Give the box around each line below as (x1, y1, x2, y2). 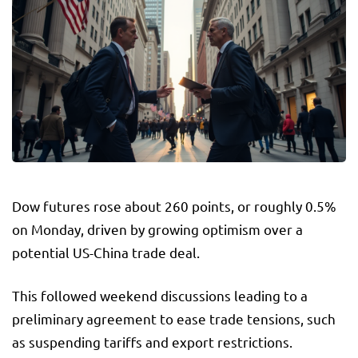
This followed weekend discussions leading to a (12, 286, 308, 304)
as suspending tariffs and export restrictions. (12, 332, 292, 350)
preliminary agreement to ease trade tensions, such (12, 309, 336, 327)
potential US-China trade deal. (12, 243, 200, 261)
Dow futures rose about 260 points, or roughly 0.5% (12, 197, 336, 214)
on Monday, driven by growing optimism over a (12, 220, 303, 237)
